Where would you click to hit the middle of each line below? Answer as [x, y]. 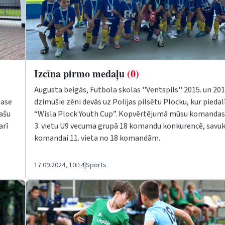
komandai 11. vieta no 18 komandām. [97, 138]
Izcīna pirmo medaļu [81, 74]
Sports [96, 165]
